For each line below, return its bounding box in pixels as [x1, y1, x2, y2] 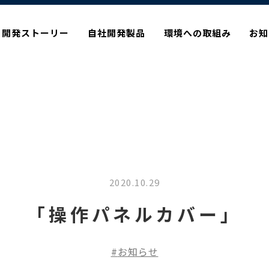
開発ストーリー [1, 26, 69, 39]
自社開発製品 [87, 26, 145, 39]
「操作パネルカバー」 [26, 201, 243, 227]
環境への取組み [163, 26, 231, 39]
